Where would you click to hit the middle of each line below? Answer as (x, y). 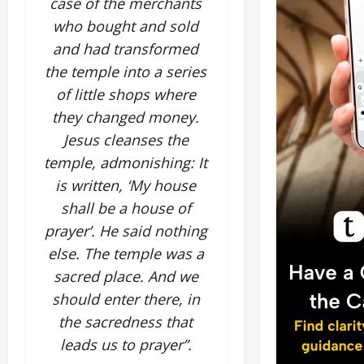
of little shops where (126, 94)
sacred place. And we (126, 276)
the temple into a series (126, 71)
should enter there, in (126, 299)
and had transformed (126, 49)
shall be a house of (126, 208)
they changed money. (126, 117)
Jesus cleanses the (126, 140)
